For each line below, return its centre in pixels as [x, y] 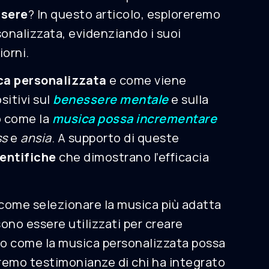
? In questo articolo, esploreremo [124, 14]
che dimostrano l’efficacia [132, 157]
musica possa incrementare [134, 119]
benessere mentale [111, 100]
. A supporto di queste [115, 138]
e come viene [147, 80]
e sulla [189, 100]
